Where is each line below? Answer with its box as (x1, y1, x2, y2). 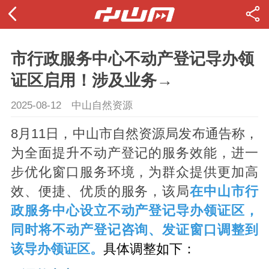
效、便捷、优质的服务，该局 (10, 184, 190, 199)
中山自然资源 (71, 99, 133, 111)
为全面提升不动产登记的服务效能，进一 (10, 146, 259, 161)
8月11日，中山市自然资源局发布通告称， (10, 127, 259, 142)
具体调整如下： (103, 242, 196, 257)
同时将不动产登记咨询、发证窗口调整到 (10, 223, 259, 238)
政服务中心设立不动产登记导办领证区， (10, 204, 259, 219)
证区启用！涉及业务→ (10, 71, 173, 90)
